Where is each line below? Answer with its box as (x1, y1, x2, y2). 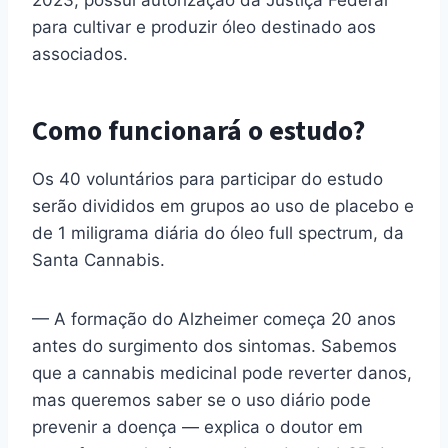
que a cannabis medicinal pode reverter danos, (32, 363, 412, 384)
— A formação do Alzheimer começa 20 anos (32, 309, 396, 330)
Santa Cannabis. (32, 250, 170, 271)
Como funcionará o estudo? (32, 111, 365, 152)
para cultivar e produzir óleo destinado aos (32, 17, 376, 38)
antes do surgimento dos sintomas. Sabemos (32, 336, 397, 357)
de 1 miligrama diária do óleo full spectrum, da (32, 223, 404, 244)
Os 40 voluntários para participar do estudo (32, 169, 383, 190)
